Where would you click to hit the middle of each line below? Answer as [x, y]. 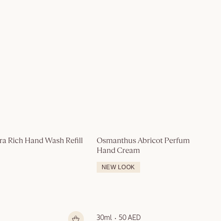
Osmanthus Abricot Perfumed [147, 141]
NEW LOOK [118, 167]
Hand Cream [118, 151]
